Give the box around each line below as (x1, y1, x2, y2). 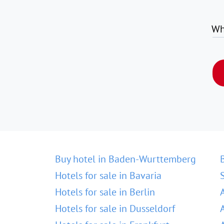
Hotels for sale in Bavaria (55, 169, 161, 182)
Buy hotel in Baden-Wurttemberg (55, 152, 196, 165)
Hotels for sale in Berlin (55, 185, 155, 198)
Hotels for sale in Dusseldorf (55, 202, 175, 215)
